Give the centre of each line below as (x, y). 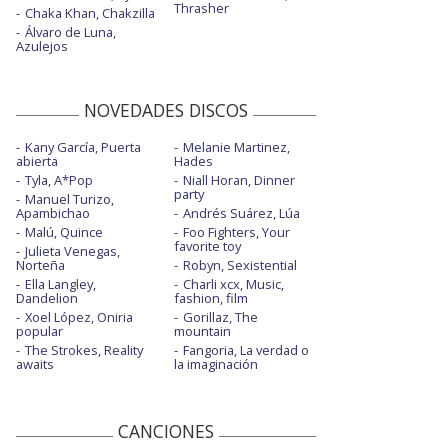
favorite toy (207, 246)
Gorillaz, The (220, 317)
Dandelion (47, 298)
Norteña (40, 265)
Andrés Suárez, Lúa (241, 213)
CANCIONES (166, 431)
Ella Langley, (60, 284)
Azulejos (42, 46)
